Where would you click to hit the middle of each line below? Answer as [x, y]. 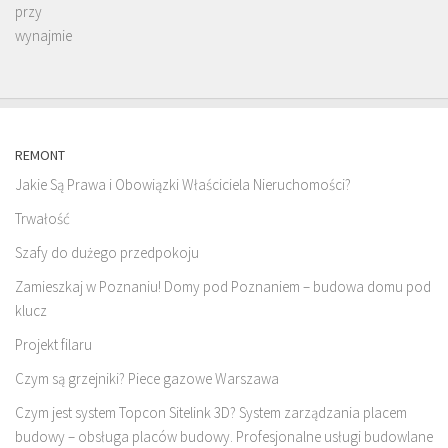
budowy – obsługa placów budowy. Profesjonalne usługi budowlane [224, 436]
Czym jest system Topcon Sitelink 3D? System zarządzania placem [211, 412]
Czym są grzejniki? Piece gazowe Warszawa [147, 378]
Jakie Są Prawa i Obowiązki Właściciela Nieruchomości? [183, 184]
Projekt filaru [53, 344]
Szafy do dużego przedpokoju [107, 252]
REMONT [40, 154]
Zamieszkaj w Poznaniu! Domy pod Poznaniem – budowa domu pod [223, 286]
